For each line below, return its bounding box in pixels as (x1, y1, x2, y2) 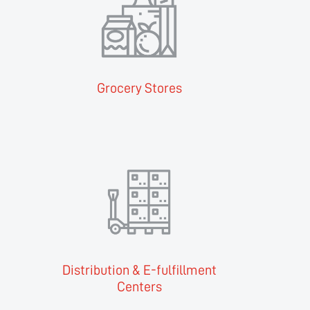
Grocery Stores (96, 81, 182, 95)
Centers (116, 280, 162, 294)
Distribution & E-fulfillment (62, 263, 217, 277)
